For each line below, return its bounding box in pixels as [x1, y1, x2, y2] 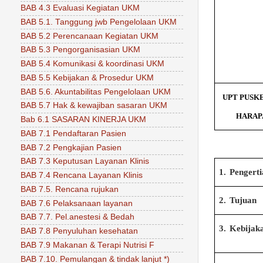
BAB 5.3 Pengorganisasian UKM [21, 45, 140, 55]
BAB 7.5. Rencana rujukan [21, 184, 119, 194]
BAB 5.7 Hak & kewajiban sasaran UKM [21, 101, 167, 110]
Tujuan [230, 195, 257, 205]
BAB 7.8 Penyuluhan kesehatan [21, 227, 138, 236]
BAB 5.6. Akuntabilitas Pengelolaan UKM [21, 87, 171, 96]
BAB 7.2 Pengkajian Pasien [21, 143, 122, 152]
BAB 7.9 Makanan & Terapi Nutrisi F [21, 240, 154, 249]
